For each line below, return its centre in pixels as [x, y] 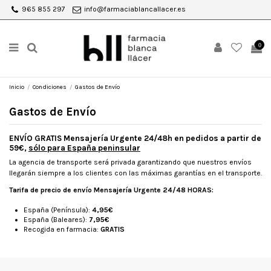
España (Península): [57, 210]
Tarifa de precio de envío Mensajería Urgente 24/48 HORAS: [111, 190]
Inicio [17, 87]
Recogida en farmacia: [61, 230]
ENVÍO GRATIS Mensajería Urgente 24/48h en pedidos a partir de [135, 139]
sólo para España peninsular [84, 148]
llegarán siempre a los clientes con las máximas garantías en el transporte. [135, 173]
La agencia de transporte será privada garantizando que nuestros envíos [130, 162]
